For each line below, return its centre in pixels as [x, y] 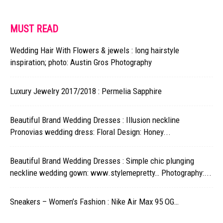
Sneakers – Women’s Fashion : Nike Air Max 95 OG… [94, 201]
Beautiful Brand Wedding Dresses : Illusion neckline [95, 120]
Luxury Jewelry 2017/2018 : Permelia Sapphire [86, 91]
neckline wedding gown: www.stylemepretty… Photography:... [111, 172]
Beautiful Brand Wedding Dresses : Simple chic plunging [102, 161]
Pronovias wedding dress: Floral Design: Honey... [90, 132]
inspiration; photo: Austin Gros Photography [81, 62]
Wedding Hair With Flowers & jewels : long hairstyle [95, 50]
